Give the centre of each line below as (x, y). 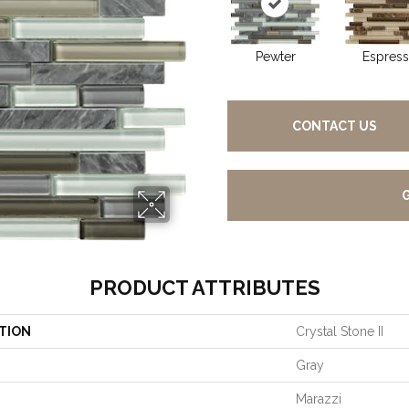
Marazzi (319, 399)
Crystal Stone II (340, 331)
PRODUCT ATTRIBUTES (204, 288)
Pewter (275, 57)
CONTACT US (335, 126)
